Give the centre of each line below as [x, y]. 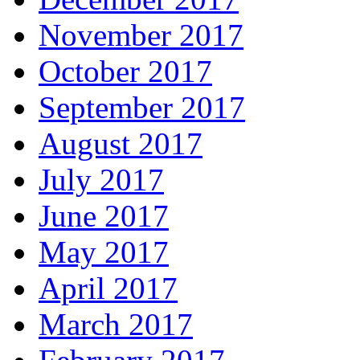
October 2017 [125, 72]
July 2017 [101, 180]
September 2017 [142, 108]
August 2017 [121, 144]
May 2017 [104, 252]
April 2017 [108, 288]
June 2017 [104, 216]
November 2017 [141, 35]
